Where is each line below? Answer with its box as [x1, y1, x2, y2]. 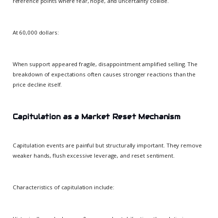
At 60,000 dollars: [12, 28, 59, 36]
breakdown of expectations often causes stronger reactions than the [12, 70, 196, 78]
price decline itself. [12, 80, 62, 88]
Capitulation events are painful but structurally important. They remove [12, 141, 202, 149]
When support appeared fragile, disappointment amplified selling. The [12, 60, 198, 68]
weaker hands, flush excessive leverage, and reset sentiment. [12, 151, 175, 159]
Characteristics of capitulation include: [12, 183, 115, 191]
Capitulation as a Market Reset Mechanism [12, 112, 181, 121]
